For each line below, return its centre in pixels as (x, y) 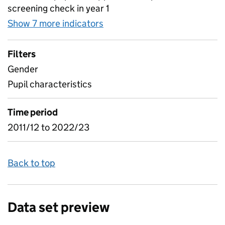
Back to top (31, 163)
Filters (22, 54)
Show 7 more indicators (55, 23)
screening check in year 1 (59, 8)
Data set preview (59, 207)
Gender (23, 69)
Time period (33, 112)
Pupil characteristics (50, 84)
